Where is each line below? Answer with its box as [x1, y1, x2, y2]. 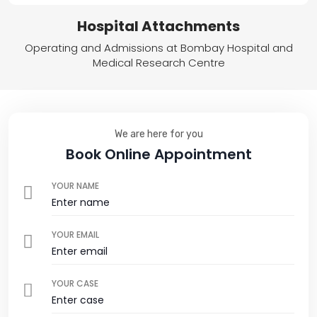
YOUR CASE [52, 277, 98, 289]
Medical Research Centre [92, 55, 225, 71]
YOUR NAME [52, 179, 99, 192]
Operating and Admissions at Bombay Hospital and [24, 40, 293, 56]
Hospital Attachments [77, 16, 240, 37]
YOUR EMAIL [52, 228, 99, 241]
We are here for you [114, 127, 203, 140]
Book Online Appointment [65, 144, 252, 164]
